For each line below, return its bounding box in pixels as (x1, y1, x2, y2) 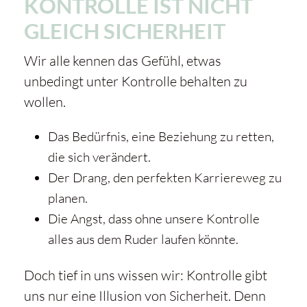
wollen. (23, 93, 66, 111)
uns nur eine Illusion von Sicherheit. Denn (23, 287, 266, 305)
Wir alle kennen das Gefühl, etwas (23, 52, 221, 70)
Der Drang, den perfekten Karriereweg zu (47, 169, 282, 186)
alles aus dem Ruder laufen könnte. (47, 231, 238, 248)
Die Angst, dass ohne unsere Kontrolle (47, 210, 260, 228)
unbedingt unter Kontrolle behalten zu (23, 73, 247, 90)
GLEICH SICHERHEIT (23, 18, 225, 45)
